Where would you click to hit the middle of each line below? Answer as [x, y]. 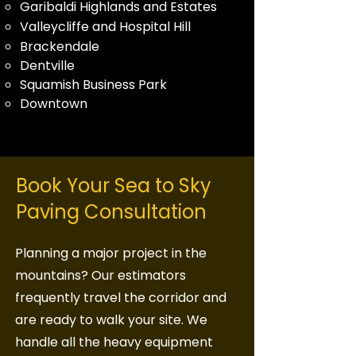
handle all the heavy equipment [114, 342]
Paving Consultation [111, 212]
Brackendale [60, 46]
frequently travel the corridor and [121, 298]
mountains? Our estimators [101, 275]
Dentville [47, 66]
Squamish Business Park [93, 85]
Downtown [54, 104]
